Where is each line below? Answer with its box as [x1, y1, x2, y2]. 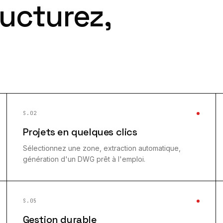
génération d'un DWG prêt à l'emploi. [22, 155, 145, 163]
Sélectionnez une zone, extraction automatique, [22, 144, 181, 152]
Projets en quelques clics [22, 125, 137, 138]
